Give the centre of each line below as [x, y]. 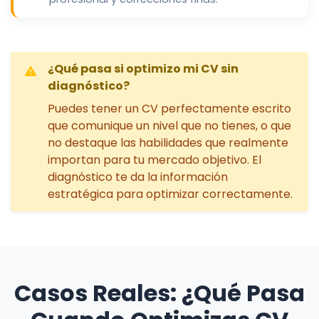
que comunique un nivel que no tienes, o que [169, 126]
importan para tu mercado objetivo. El [155, 160]
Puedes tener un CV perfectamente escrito [169, 109]
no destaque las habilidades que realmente [168, 143]
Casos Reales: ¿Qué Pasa [159, 293]
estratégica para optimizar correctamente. [170, 194]
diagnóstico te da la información [138, 177]
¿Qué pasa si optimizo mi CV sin [143, 69]
